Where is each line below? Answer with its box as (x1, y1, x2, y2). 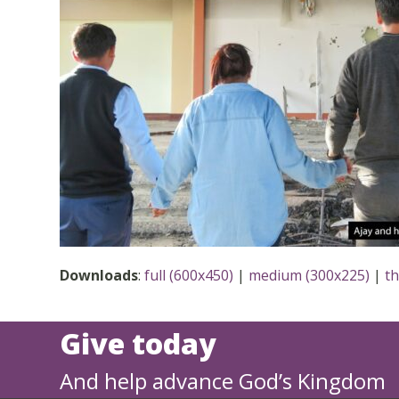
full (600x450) (144, 265, 234, 285)
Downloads (60, 265, 139, 285)
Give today (60, 323, 217, 362)
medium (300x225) (248, 265, 370, 285)
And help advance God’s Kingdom (60, 365, 387, 395)
